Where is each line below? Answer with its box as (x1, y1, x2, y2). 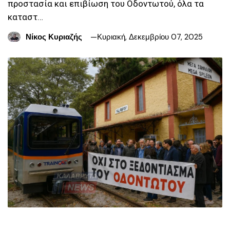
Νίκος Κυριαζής (26, 31, 82, 42)
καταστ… (8, 11, 43, 22)
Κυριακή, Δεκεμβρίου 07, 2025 (97, 31, 203, 42)
